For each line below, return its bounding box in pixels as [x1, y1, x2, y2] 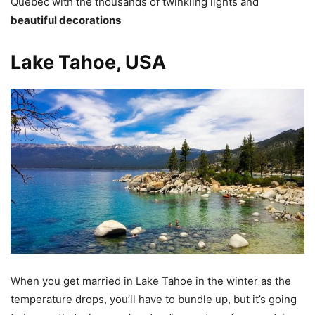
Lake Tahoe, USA [11, 51, 166, 75]
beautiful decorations [11, 13, 121, 27]
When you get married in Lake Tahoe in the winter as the [11, 274, 291, 288]
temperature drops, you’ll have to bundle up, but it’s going [11, 292, 297, 307]
